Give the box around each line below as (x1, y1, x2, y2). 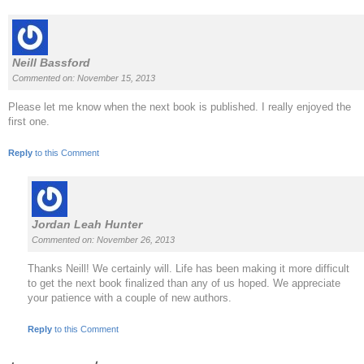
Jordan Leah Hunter (32, 217, 142, 231)
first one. (8, 115, 50, 128)
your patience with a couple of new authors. (28, 291, 232, 304)
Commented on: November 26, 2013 (32, 234, 175, 245)
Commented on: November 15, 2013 (12, 72, 155, 83)
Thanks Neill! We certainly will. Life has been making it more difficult (28, 262, 349, 275)
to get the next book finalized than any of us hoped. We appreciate (28, 276, 340, 289)
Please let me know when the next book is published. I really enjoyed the (8, 100, 351, 113)
